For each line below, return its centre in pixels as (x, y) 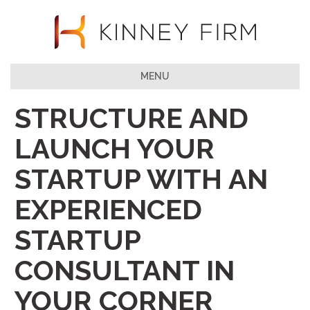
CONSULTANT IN (125, 270)
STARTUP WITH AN (141, 179)
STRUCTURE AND (131, 118)
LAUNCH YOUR (115, 148)
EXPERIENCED (108, 209)
